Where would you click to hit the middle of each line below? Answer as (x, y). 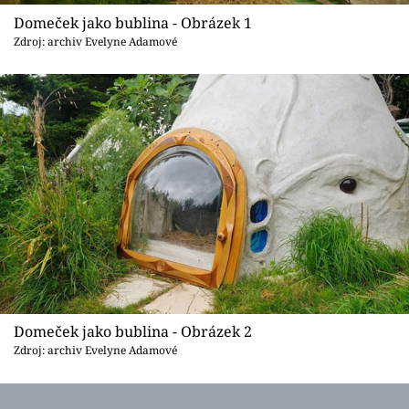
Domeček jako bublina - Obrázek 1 (133, 22)
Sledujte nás (53, 126)
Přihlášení (87, 58)
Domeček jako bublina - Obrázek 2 (133, 332)
